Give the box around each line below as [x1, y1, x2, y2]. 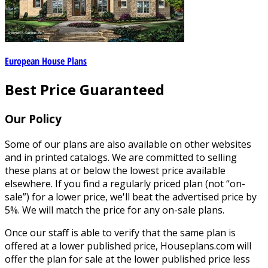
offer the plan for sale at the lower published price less [5, 252, 250, 266]
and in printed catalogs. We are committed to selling [5, 150, 237, 164]
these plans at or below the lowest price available [5, 163, 226, 177]
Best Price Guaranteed [5, 80, 165, 100]
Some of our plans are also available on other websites [5, 137, 251, 151]
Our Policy [5, 111, 62, 127]
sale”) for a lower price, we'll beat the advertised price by [5, 190, 257, 203]
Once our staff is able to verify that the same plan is [5, 226, 236, 239]
